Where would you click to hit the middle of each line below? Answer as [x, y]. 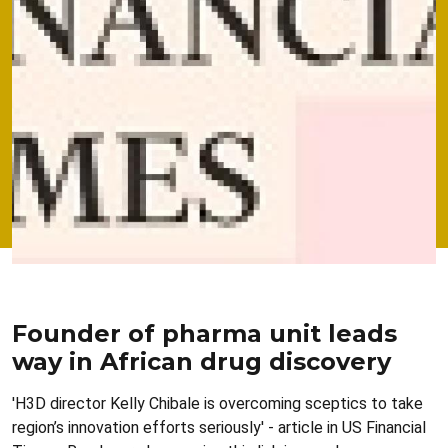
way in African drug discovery [201, 361]
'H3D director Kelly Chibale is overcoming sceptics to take [217, 403]
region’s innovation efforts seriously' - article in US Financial [219, 427]
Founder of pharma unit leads [204, 333]
